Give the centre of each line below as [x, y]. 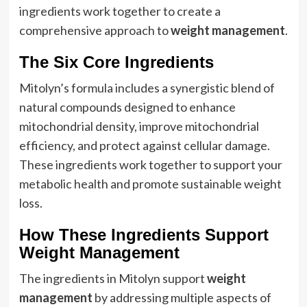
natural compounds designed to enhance [127, 107]
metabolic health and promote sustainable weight [150, 184]
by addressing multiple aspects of [182, 298]
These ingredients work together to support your [150, 165]
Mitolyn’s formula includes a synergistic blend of [147, 88]
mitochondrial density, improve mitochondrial [139, 126]
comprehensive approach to [95, 30]
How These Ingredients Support [144, 235]
